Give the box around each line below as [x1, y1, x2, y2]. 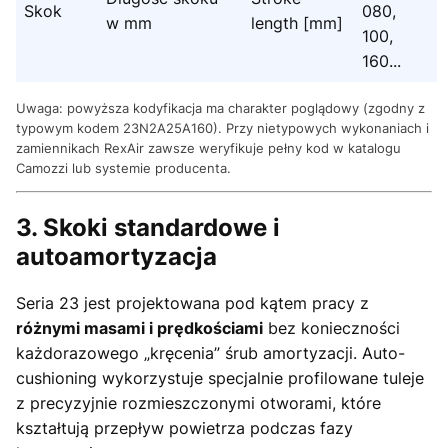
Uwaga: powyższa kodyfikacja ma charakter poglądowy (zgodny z [16, 100, 425, 117]
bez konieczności [263, 317, 400, 338]
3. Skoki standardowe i [16, 212, 280, 242]
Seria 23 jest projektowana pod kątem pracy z [16, 292, 369, 313]
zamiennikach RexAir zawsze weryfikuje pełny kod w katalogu [16, 140, 401, 157]
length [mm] [251, 13, 343, 34]
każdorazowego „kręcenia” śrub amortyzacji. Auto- [16, 342, 405, 363]
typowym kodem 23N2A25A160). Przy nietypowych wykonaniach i [16, 120, 429, 137]
